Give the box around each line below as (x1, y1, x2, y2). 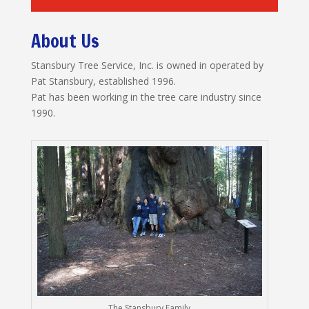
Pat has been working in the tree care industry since (30, 90, 261, 103)
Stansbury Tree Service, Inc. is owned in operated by (30, 59, 263, 72)
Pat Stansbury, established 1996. (30, 74, 176, 88)
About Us (30, 28, 99, 54)
